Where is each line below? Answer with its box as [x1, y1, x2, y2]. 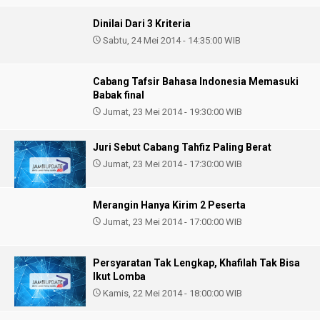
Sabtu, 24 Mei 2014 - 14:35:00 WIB [101, 35, 241, 46]
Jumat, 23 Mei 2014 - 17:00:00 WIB [101, 216, 242, 227]
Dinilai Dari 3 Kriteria [93, 18, 191, 29]
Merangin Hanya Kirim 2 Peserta [93, 199, 246, 211]
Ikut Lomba [93, 271, 146, 282]
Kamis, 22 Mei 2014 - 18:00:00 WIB [101, 288, 242, 299]
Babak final [93, 89, 144, 101]
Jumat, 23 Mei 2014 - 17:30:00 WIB [101, 159, 242, 169]
